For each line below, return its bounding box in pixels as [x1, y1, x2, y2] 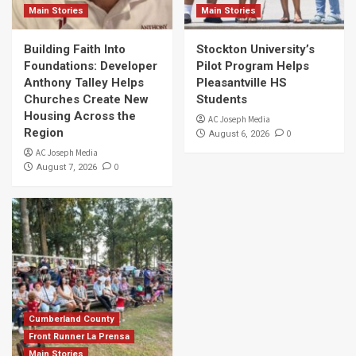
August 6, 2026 [208, 129, 269, 140]
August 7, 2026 [37, 162, 97, 173]
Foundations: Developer [24, 59, 157, 74]
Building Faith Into [24, 42, 126, 57]
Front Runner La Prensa [29, 331, 130, 342]
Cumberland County [29, 314, 114, 325]
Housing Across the [24, 109, 136, 124]
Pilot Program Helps [195, 59, 309, 74]
